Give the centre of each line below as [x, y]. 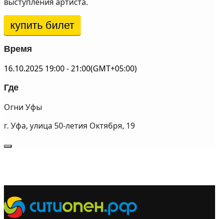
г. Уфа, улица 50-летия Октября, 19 [69, 126]
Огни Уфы [23, 107]
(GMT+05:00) [114, 68]
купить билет [42, 25]
